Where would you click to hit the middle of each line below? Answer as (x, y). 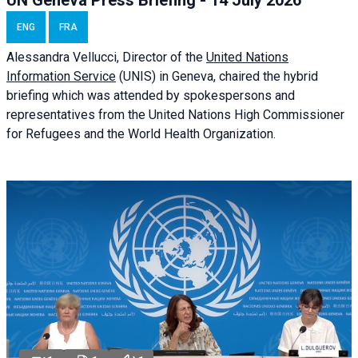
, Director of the (161, 58)
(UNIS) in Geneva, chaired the (200, 77)
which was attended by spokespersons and (172, 96)
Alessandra (40, 58)
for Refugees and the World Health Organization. (141, 134)
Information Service (61, 77)
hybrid (301, 77)
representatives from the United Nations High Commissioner (175, 115)
